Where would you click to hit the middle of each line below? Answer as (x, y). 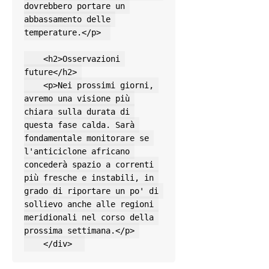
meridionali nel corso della (89, 218)
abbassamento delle (67, 20)
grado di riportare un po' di (91, 191)
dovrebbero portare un (74, 6)
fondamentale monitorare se (86, 138)
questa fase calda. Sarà (79, 125)
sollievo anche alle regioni (89, 204)
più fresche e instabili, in (89, 178)
